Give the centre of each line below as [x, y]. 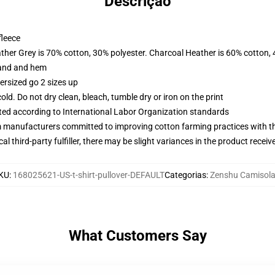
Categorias [185, 175]
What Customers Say [137, 236]
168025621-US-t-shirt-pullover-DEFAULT [89, 175]
